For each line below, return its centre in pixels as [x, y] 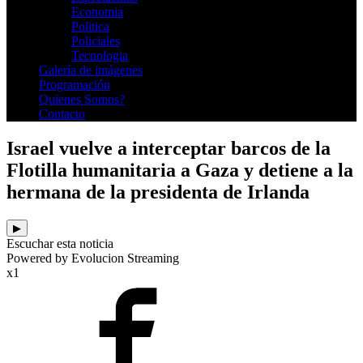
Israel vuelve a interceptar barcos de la [169, 148]
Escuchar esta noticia [60, 243]
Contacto [62, 113]
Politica [90, 26]
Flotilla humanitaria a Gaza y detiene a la [180, 170]
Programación [75, 84]
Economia [97, 11]
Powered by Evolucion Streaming [93, 258]
